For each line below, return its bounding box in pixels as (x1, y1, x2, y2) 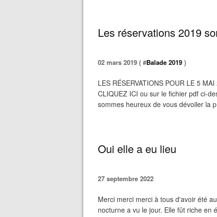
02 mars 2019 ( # (98, 58, 146, 67)
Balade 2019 (146, 58, 182, 67)
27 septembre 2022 (98, 174, 154, 183)
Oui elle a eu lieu (98, 141, 176, 156)
